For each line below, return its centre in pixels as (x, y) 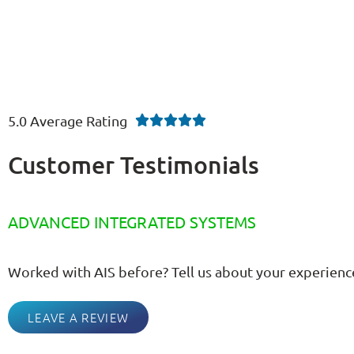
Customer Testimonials (134, 165)
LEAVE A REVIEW (79, 318)
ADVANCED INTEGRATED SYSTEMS (132, 221)
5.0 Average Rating (68, 121)
